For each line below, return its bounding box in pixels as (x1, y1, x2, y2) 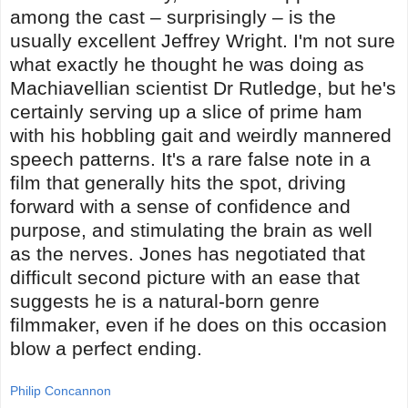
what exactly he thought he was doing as (10, 53, 364, 75)
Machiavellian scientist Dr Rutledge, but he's (10, 76, 396, 98)
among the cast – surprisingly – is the (10, 5, 336, 27)
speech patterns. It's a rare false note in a (10, 148, 371, 169)
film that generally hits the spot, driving (10, 171, 346, 193)
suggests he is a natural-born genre (10, 290, 320, 311)
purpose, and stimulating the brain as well (10, 219, 372, 240)
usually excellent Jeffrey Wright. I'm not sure (10, 29, 395, 51)
